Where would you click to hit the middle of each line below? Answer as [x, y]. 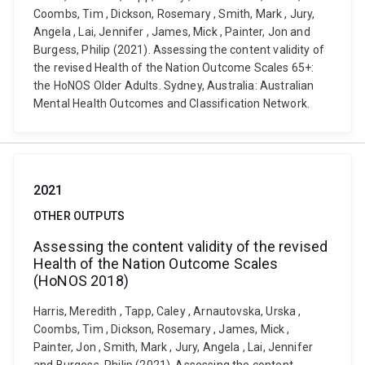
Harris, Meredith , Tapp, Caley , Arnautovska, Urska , [167, 311]
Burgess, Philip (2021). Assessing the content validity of [179, 50]
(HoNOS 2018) [81, 281]
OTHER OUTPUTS [79, 216]
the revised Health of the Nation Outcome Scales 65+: [174, 68]
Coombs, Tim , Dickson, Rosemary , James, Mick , [162, 329]
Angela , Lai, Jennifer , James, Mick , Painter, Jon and [172, 32]
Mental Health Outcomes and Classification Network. [172, 103]
